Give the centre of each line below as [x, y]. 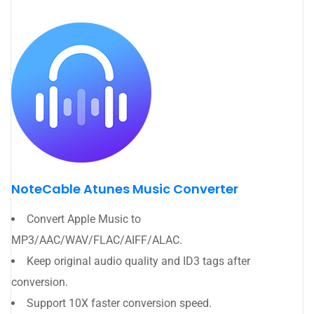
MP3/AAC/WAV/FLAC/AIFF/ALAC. [97, 240]
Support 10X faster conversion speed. [119, 303]
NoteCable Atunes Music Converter [125, 189]
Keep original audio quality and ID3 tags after [138, 261]
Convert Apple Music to [84, 219]
